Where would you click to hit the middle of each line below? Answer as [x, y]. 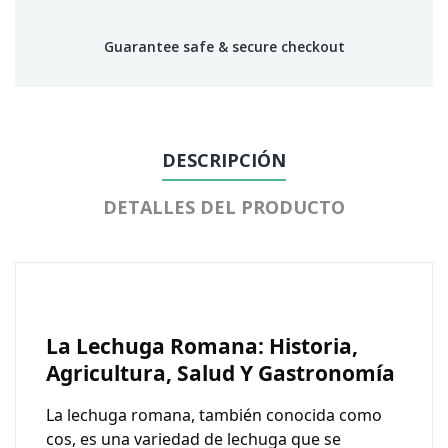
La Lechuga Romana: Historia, [202, 346]
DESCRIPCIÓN [224, 160]
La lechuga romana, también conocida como [214, 415]
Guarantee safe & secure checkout [224, 46]
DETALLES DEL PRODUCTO [224, 207]
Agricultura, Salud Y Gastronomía [220, 373]
